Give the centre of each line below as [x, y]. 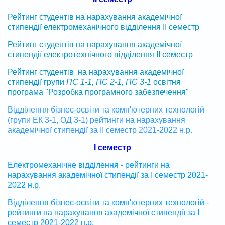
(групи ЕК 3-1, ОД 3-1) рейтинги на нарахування [96, 120]
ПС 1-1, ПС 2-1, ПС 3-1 [109, 82]
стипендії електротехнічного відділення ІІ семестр [100, 54]
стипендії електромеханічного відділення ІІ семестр [103, 27]
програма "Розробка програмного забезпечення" [98, 92]
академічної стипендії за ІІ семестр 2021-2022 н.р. [100, 130]
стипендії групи [37, 82]
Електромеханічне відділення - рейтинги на [89, 165]
